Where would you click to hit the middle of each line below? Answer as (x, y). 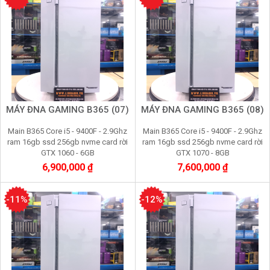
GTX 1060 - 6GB (67, 153)
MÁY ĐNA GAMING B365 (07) (67, 110)
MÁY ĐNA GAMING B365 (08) (202, 110)
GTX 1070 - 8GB (202, 153)
